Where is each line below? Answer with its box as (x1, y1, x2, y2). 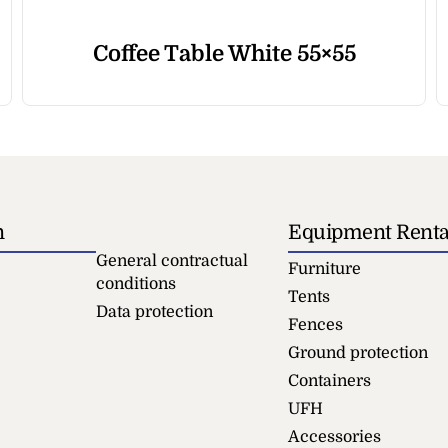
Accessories (288, 427, 381, 446)
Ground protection (288, 343, 428, 362)
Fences (288, 315, 343, 334)
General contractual (96, 251, 248, 270)
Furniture (288, 259, 361, 278)
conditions (96, 274, 176, 293)
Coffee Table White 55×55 (92, 40, 356, 66)
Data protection (96, 302, 213, 321)
